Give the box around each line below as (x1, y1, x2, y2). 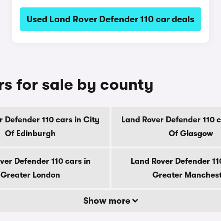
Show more (83, 196, 132, 206)
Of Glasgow (169, 129, 213, 138)
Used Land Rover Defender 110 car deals (26, 14, 194, 24)
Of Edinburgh (4, 129, 56, 138)
